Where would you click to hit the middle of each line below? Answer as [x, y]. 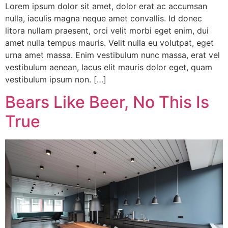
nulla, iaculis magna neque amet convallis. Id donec [104, 18]
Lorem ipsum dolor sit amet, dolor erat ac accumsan [106, 6]
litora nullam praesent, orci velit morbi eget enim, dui [107, 31]
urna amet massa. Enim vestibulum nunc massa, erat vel [112, 55]
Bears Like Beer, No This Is [107, 102]
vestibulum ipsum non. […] [56, 79]
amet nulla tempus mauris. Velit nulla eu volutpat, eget [109, 43]
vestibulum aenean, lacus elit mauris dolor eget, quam [109, 67]
